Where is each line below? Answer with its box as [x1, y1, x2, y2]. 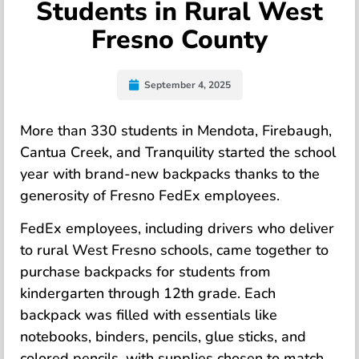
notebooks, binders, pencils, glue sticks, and [20, 327, 306, 347]
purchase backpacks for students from [20, 262, 271, 282]
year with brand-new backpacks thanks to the [20, 164, 320, 184]
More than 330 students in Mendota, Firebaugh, [20, 121, 332, 140]
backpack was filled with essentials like [20, 305, 277, 325]
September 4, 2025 [143, 79, 231, 91]
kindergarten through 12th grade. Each [20, 284, 276, 304]
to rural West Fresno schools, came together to [20, 240, 329, 260]
